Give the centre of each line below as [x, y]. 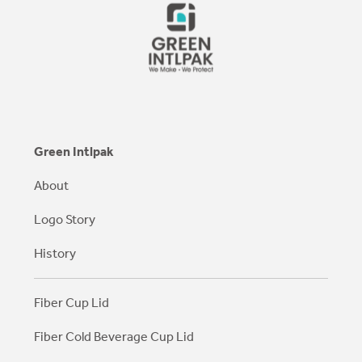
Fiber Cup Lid [72, 303]
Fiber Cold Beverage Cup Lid [114, 337]
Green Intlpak [74, 152]
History [55, 253]
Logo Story [65, 219]
